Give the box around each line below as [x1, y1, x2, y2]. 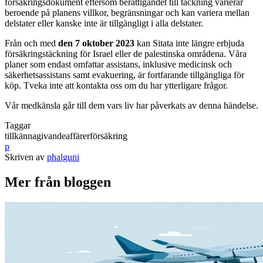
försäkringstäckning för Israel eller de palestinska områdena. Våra [5, 48, 247, 59]
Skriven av [5, 151, 45, 162]
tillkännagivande [5, 130, 66, 141]
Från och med [5, 38, 58, 48]
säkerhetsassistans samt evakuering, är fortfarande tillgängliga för [5, 69, 244, 80]
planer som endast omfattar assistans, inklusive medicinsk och [5, 59, 232, 69]
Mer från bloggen [5, 174, 111, 190]
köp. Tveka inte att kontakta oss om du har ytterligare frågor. [5, 80, 228, 90]
